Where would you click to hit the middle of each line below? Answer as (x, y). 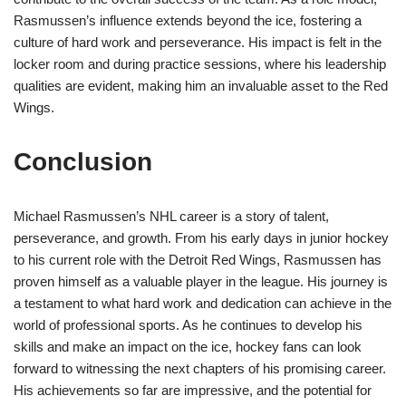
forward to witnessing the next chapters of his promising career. (200, 369)
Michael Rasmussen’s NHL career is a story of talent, (171, 217)
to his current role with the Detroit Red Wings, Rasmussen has (198, 260)
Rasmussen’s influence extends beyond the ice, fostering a (188, 21)
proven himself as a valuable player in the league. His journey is (201, 282)
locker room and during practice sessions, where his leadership (200, 64)
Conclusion (83, 162)
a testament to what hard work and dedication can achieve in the (203, 304)
